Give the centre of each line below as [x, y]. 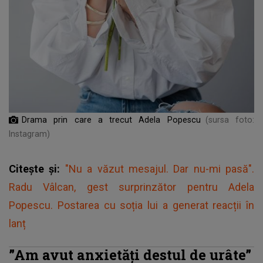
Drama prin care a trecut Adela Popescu [111, 119]
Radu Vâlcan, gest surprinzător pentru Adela [131, 187]
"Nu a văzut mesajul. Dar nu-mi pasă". [159, 168]
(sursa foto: [230, 119]
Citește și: [37, 168]
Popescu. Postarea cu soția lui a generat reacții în [131, 205]
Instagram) [29, 134]
